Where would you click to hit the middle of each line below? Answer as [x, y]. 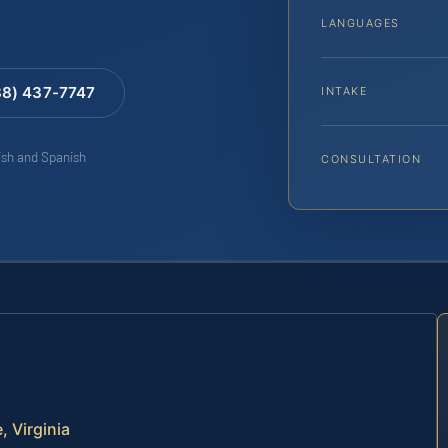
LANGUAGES [360, 23]
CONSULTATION [371, 159]
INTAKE [344, 91]
